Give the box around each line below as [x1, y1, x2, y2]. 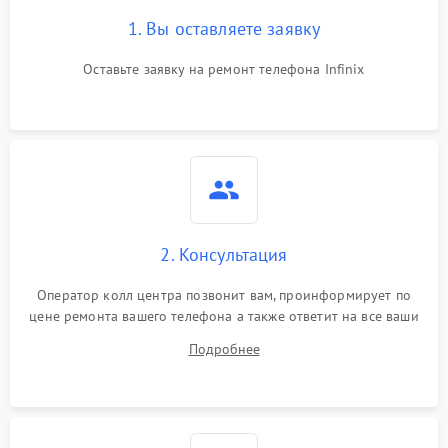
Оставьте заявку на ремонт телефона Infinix [83, 59, 365, 78]
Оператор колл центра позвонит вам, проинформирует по [37, 285, 411, 304]
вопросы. [195, 327, 253, 346]
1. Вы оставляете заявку [127, 16, 321, 40]
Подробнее [188, 339, 260, 358]
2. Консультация [160, 242, 288, 266]
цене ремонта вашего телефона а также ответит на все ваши [29, 306, 419, 325]
